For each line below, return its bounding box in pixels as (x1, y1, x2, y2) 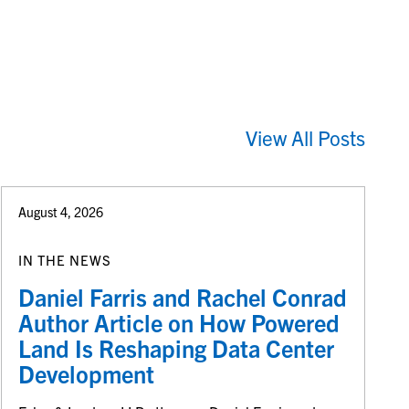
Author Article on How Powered (18, 307, 341, 337)
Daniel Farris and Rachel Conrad (18, 281, 348, 311)
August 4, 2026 (18, 204, 104, 221)
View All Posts (246, 124, 366, 152)
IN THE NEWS (18, 250, 112, 268)
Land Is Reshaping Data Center (18, 332, 335, 362)
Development (18, 358, 155, 388)
